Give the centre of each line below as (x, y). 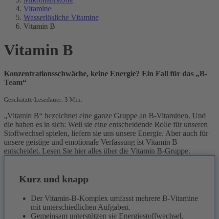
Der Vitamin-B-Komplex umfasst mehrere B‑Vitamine (114, 198)
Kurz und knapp (54, 179)
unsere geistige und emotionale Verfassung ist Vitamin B (91, 142)
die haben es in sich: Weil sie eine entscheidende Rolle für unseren (106, 125)
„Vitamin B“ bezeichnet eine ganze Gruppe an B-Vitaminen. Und (105, 116)
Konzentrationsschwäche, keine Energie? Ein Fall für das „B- (106, 74)
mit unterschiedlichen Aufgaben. (81, 207)
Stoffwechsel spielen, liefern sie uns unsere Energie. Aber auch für (106, 133)
